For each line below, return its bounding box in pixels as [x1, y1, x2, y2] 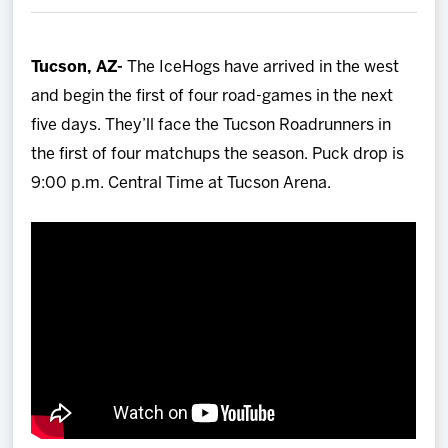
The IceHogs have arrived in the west [127, 59, 400, 75]
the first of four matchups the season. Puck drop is [31, 146, 405, 162]
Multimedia [22, 182, 100, 196]
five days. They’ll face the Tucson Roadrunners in [31, 117, 392, 133]
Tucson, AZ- [31, 59, 128, 75]
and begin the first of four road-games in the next [31, 88, 394, 104]
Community [22, 239, 101, 253]
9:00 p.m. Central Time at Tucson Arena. [31, 175, 332, 191]
